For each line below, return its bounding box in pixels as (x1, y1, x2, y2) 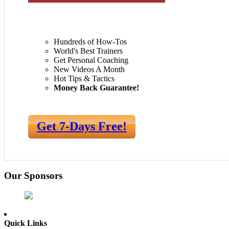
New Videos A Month (54, 64, 125, 74)
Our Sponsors (4, 170, 62, 181)
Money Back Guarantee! (54, 83, 139, 92)
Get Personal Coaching (54, 55, 128, 64)
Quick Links (4, 218, 47, 227)
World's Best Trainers (54, 46, 123, 55)
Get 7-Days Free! (36, 120, 127, 133)
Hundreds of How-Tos (54, 37, 127, 46)
